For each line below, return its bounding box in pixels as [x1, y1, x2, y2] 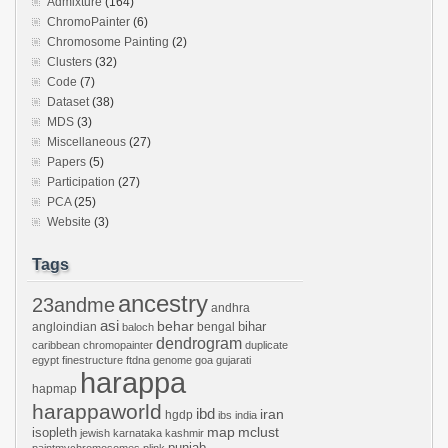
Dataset [47, 95, 89, 109]
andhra [211, 301, 250, 315]
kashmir [165, 427, 204, 439]
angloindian [32, 320, 97, 334]
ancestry [118, 290, 208, 317]
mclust [238, 424, 279, 440]
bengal [197, 320, 235, 334]
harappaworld [32, 400, 162, 423]
